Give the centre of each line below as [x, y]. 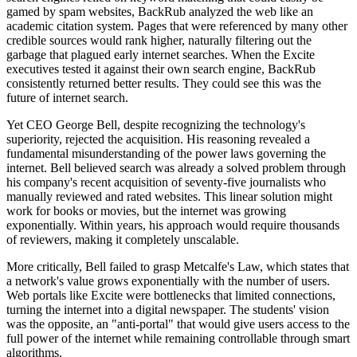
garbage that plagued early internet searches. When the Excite [161, 55]
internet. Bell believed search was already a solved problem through [176, 168]
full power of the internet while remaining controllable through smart [178, 339]
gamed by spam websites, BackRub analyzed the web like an [160, 12]
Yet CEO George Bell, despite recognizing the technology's [156, 125]
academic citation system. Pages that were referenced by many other [177, 26]
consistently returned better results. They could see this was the [164, 84]
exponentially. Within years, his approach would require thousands [173, 226]
